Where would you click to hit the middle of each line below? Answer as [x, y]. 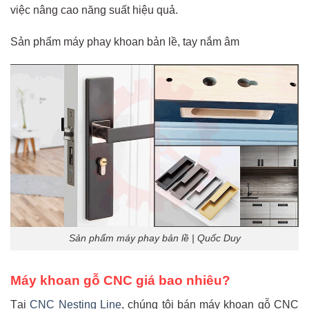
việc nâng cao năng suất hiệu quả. [94, 10]
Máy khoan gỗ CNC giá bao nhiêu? [120, 281]
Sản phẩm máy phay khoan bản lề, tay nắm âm [125, 41]
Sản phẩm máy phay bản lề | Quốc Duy [154, 238]
